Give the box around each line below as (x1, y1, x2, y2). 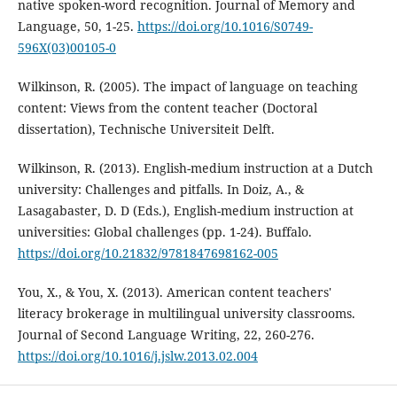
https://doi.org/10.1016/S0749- (136, 17, 313, 35)
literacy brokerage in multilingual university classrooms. (17, 305, 355, 323)
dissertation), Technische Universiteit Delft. (17, 120, 275, 137)
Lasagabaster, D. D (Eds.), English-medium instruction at (17, 202, 354, 219)
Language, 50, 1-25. (17, 17, 137, 35)
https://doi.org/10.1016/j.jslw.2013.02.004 (17, 347, 258, 365)
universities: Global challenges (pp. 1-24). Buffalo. (17, 223, 312, 240)
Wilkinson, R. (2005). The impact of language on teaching (17, 77, 358, 95)
